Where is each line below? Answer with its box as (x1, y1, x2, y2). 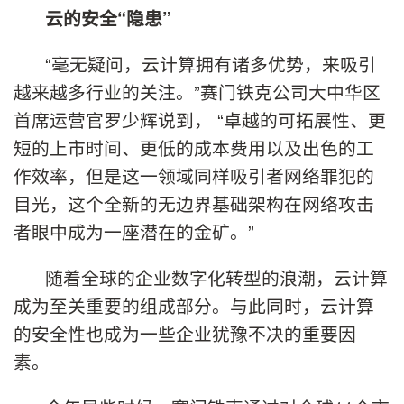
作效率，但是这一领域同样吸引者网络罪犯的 (14, 162, 374, 189)
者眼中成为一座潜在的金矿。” (14, 218, 254, 245)
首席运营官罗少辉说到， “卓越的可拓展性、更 (14, 106, 386, 133)
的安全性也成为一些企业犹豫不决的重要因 (14, 320, 356, 347)
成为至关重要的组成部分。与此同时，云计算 (14, 292, 374, 319)
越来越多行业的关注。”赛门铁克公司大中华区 (14, 78, 381, 106)
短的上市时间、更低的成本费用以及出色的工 (14, 134, 374, 161)
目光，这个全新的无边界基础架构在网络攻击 (14, 190, 374, 217)
